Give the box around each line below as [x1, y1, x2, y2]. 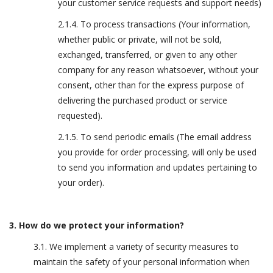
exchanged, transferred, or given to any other [58, 49, 237, 60]
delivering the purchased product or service [58, 94, 227, 106]
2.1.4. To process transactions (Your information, [58, 18, 250, 30]
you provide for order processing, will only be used [58, 146, 257, 158]
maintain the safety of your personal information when [34, 256, 250, 268]
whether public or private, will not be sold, [58, 34, 222, 45]
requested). [58, 110, 102, 121]
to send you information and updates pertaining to [58, 161, 257, 173]
